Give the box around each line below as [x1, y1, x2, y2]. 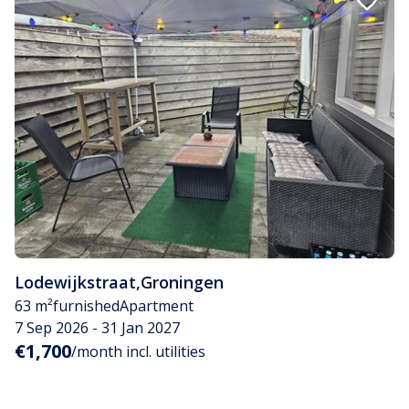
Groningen [141, 270, 224, 293]
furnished [53, 295, 120, 316]
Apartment [120, 295, 194, 316]
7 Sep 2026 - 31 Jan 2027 [15, 317, 180, 338]
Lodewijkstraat [15, 270, 136, 293]
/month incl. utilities [71, 341, 205, 362]
